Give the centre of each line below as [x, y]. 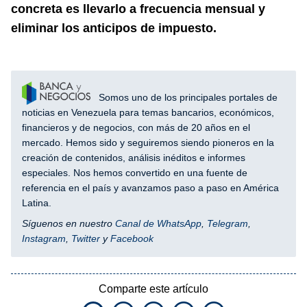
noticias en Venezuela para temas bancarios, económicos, [148, 112]
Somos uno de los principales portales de [187, 97]
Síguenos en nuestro [69, 223]
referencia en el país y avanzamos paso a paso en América [150, 187]
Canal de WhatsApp [158, 223]
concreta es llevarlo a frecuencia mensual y [138, 9]
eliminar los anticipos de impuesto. [114, 28]
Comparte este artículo [153, 288]
